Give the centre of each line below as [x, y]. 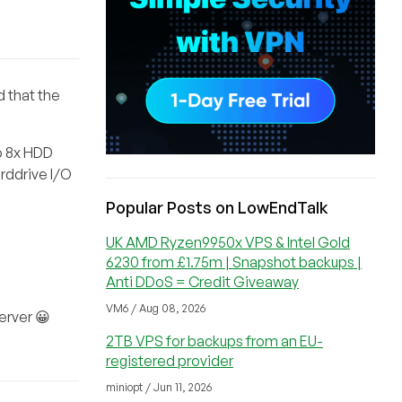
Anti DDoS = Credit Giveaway [202, 282]
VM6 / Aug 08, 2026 [156, 308]
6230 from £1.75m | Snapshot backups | [234, 262]
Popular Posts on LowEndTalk [217, 207]
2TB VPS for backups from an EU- [214, 341]
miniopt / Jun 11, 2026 [159, 387]
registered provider [170, 361]
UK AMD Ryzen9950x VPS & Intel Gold [228, 242]
